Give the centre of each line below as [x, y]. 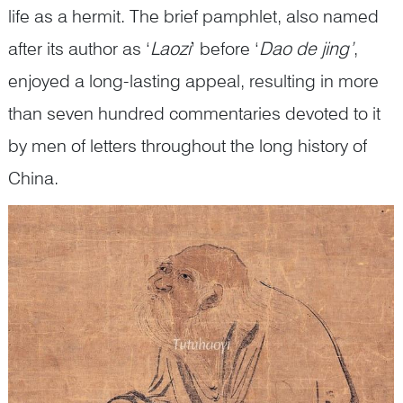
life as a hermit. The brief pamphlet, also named [193, 17]
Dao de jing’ [306, 49]
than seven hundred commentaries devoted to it [194, 114]
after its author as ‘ [79, 49]
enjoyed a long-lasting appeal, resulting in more [193, 81]
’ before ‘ [225, 49]
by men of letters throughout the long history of [188, 146]
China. [33, 179]
